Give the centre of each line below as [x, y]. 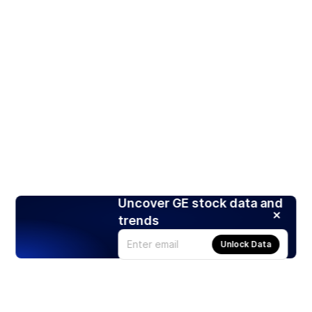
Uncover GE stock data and [201, 203]
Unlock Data [246, 244]
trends [139, 220]
